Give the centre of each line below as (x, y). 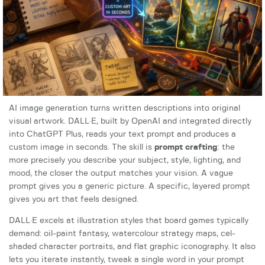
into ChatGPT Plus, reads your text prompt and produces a (122, 135)
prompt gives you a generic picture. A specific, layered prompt (130, 187)
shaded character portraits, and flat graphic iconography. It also (132, 247)
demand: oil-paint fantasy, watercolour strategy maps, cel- (122, 234)
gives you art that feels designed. (74, 200)
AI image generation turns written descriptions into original (125, 109)
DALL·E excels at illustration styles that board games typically (129, 221)
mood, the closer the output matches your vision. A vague (121, 174)
